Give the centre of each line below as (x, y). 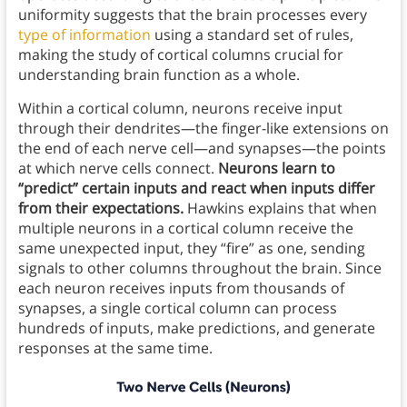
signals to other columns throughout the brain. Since (199, 268)
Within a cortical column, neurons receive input (180, 109)
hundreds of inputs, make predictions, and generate (196, 328)
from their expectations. (100, 208)
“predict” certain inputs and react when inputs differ (196, 189)
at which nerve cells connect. (118, 169)
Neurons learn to (276, 169)
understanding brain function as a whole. (159, 75)
